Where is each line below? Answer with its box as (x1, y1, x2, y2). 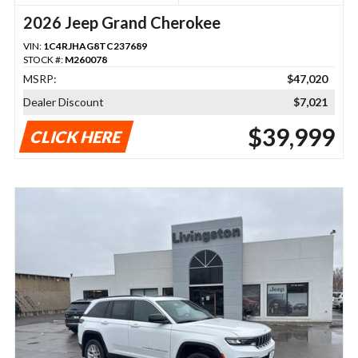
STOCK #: (22, 53, 65, 66)
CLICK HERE (28, 126, 125, 146)
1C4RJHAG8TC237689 (42, 39, 147, 52)
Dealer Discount (22, 94, 104, 109)
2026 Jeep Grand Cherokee (22, 12, 221, 32)
